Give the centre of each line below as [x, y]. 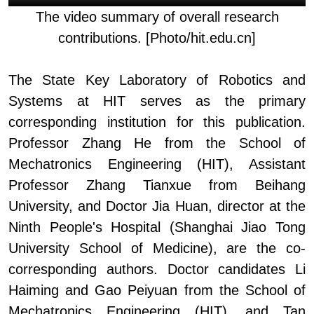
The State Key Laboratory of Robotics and [157, 80]
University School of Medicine [108, 248]
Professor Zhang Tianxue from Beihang [157, 185]
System [32, 101]
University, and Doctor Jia [89, 206]
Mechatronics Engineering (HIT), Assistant [157, 164]
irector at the [265, 206]
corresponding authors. [88, 269]
